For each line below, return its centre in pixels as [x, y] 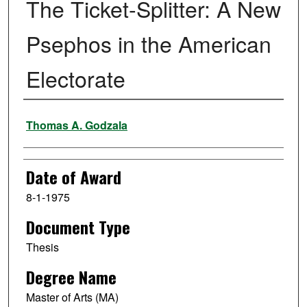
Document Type [78, 227]
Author [43, 118]
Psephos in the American [148, 44]
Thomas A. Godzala [76, 125]
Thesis [42, 247]
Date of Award [73, 177]
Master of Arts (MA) [72, 297]
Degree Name [71, 277]
